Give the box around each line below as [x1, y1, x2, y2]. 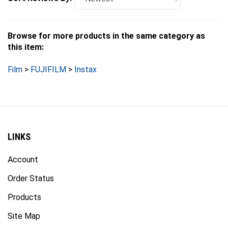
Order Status [8, 163, 54, 174]
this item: [8, 32, 44, 42]
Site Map [8, 201, 40, 211]
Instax [74, 54, 97, 65]
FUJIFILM [31, 54, 66, 65]
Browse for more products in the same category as [8, 21, 205, 31]
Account [8, 145, 38, 155]
